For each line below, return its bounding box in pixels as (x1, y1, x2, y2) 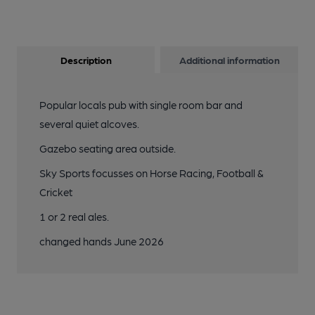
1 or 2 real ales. (39, 210, 109, 223)
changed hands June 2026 (39, 235, 164, 247)
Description (60, 54, 112, 65)
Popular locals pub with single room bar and (39, 98, 243, 111)
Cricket (39, 186, 72, 198)
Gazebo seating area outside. (39, 142, 176, 155)
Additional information (179, 54, 280, 65)
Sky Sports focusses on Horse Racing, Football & (39, 167, 264, 179)
